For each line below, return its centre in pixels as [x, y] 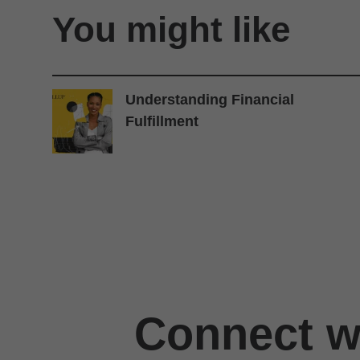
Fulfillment [162, 121]
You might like [171, 29]
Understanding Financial [210, 100]
